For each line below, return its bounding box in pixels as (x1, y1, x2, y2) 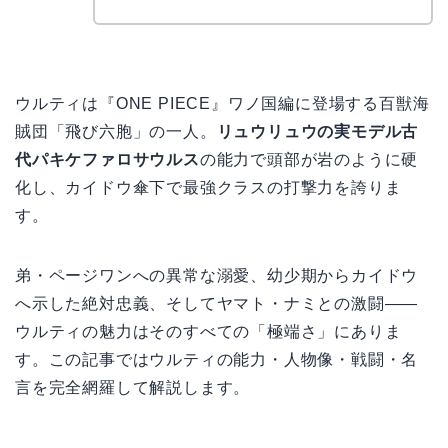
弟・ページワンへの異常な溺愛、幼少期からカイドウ (15, 266, 419, 284)
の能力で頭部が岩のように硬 (199, 150, 419, 168)
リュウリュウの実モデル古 (216, 122, 419, 140)
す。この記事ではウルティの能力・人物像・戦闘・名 (15, 350, 419, 368)
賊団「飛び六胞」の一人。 (15, 122, 217, 140)
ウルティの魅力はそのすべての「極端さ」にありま (15, 322, 402, 340)
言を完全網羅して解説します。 (15, 378, 251, 396)
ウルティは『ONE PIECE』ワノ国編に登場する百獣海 (15, 94, 430, 112)
